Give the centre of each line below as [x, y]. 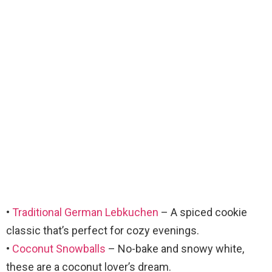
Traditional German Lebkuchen [85, 212]
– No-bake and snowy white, [175, 249]
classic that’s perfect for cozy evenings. [103, 231]
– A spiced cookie [203, 212]
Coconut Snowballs [59, 249]
